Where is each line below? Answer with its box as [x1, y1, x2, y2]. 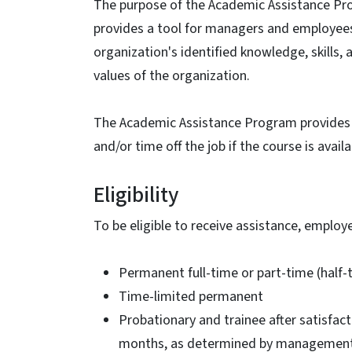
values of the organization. [93, 66, 250, 86]
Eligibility [93, 179, 178, 211]
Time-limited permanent [119, 287, 263, 306]
